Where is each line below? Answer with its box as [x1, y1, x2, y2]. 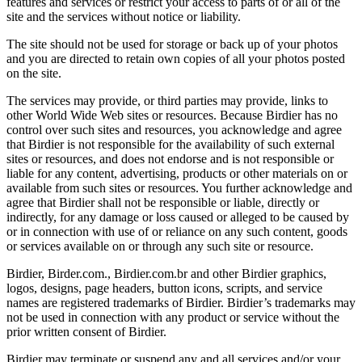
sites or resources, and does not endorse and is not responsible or [6, 151, 334, 166]
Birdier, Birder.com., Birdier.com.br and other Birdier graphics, [6, 266, 326, 280]
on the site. [6, 65, 61, 80]
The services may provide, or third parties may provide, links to [6, 93, 328, 107]
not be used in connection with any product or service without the [6, 309, 339, 324]
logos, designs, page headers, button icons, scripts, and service [6, 280, 322, 295]
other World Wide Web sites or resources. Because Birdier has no [6, 107, 338, 122]
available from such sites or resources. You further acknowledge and [6, 180, 352, 195]
